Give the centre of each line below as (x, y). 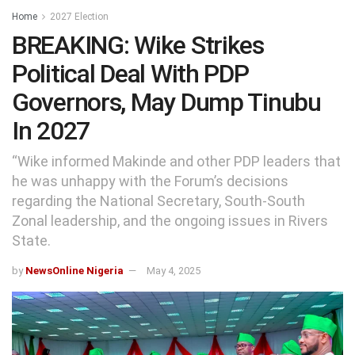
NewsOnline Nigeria (74, 270)
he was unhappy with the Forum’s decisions (150, 181)
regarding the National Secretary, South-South (158, 200)
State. (31, 240)
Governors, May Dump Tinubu (166, 102)
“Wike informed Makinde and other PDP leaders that (176, 161)
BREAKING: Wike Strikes (138, 45)
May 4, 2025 (174, 270)
